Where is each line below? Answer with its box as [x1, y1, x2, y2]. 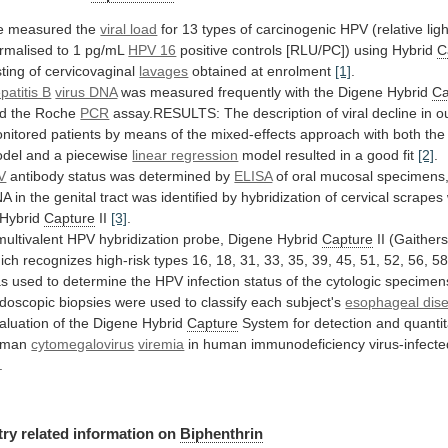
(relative [372, 20, 424, 37]
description [253, 104, 323, 121]
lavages [139, 62, 189, 79]
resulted [285, 146, 337, 163]
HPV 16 [128, 41, 177, 58]
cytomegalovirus [31, 335, 135, 352]
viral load [100, 20, 158, 37]
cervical [341, 188, 390, 205]
